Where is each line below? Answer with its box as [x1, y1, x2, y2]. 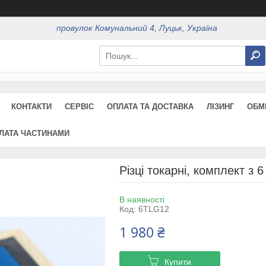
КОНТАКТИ [11, 102, 52, 111]
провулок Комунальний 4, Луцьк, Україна [56, 23, 218, 33]
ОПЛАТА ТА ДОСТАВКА [107, 102, 194, 111]
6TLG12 [138, 204, 169, 214]
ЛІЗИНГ [207, 102, 234, 111]
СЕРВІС [65, 102, 94, 111]
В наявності [119, 194, 164, 204]
